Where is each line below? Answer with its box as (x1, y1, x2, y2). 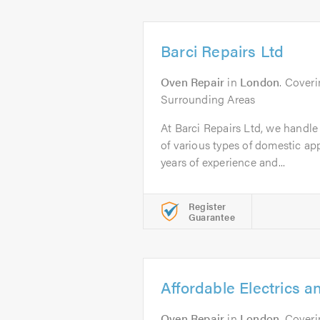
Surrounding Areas (161, 91, 256, 107)
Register (189, 199, 226, 213)
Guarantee (189, 210, 235, 224)
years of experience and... (161, 154, 286, 170)
